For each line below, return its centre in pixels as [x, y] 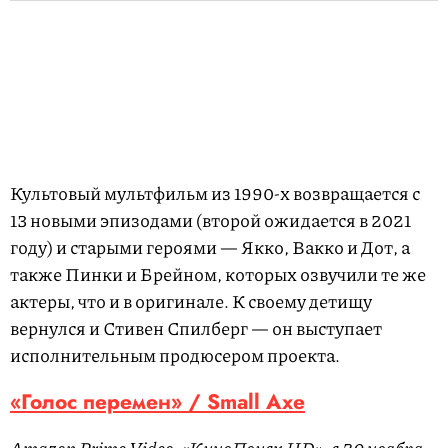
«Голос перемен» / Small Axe [157, 402]
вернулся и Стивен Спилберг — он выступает [196, 328]
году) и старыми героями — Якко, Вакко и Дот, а [210, 247]
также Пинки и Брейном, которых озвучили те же [218, 274]
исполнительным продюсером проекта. [175, 355]
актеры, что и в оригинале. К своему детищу [191, 301]
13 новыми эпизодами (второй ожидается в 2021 [210, 220]
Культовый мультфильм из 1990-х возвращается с [215, 193]
